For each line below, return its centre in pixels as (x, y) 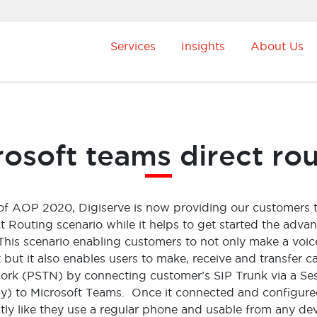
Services (133, 46)
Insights (203, 46)
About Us (277, 46)
